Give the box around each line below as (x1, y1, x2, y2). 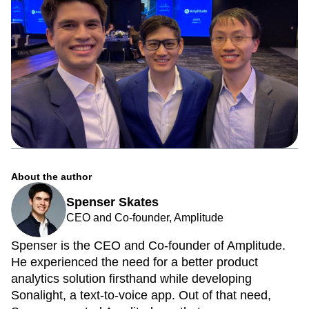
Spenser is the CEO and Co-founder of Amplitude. (11, 239, 286, 252)
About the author (11, 171, 92, 182)
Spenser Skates (66, 195, 159, 209)
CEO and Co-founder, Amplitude (66, 212, 223, 223)
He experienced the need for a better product (11, 255, 258, 269)
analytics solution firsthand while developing (11, 272, 252, 286)
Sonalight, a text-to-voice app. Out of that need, (11, 288, 271, 302)
